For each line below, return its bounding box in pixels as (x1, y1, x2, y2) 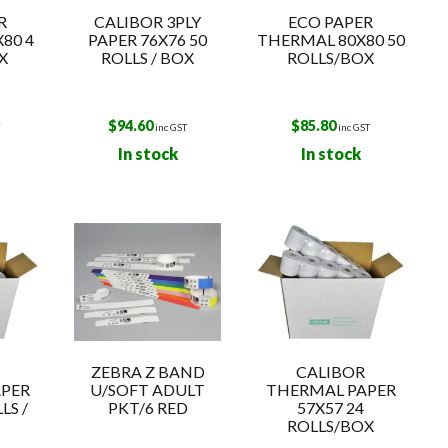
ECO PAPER (288, 12, 374, 31)
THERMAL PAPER (265, 380, 396, 399)
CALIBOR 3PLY (94, 12, 202, 31)
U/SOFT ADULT (90, 380, 206, 399)
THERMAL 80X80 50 (256, 30, 405, 49)
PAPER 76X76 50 (88, 30, 208, 49)
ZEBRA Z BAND (90, 362, 205, 381)
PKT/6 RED (107, 398, 188, 417)
